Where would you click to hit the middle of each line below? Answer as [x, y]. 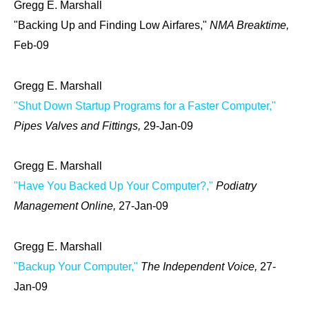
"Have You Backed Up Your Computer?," [113, 186]
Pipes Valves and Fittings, [79, 126]
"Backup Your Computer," [76, 267]
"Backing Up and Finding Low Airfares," [112, 26]
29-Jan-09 [168, 126]
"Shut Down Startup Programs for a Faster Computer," [145, 106]
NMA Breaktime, [249, 26]
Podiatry [236, 186]
